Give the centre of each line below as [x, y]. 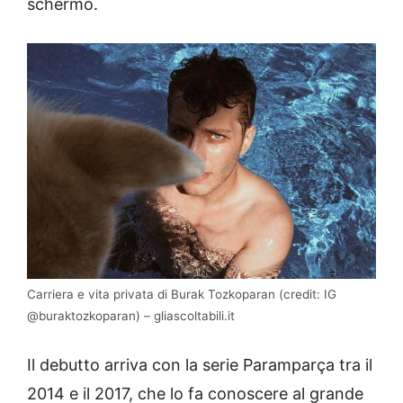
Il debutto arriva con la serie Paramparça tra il [200, 365]
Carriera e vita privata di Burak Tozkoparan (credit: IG [182, 295]
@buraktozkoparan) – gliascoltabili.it [131, 316]
